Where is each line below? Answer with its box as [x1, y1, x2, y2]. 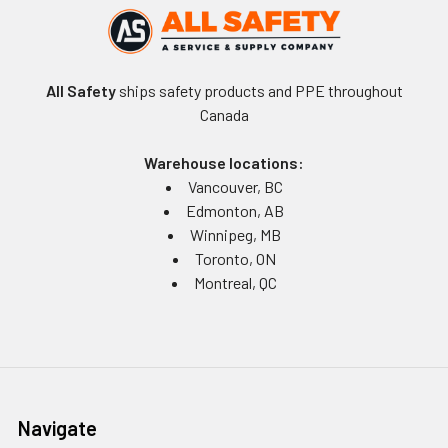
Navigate [18, 415, 97, 440]
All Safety [45, 80, 116, 100]
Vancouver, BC [187, 176, 283, 196]
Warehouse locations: [144, 152, 304, 172]
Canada [199, 104, 249, 124]
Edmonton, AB [186, 200, 284, 220]
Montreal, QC [193, 272, 277, 292]
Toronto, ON [194, 248, 276, 268]
